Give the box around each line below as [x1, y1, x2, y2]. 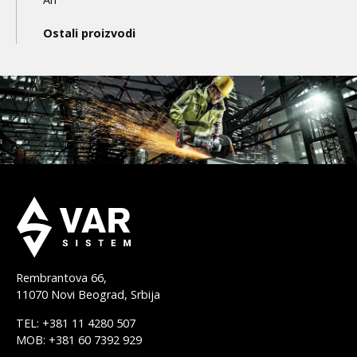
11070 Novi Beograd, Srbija [16, 287, 160, 303]
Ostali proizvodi [43, 25, 135, 41]
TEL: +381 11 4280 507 [16, 315, 135, 331]
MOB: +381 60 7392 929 [16, 331, 142, 347]
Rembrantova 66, [16, 270, 107, 286]
